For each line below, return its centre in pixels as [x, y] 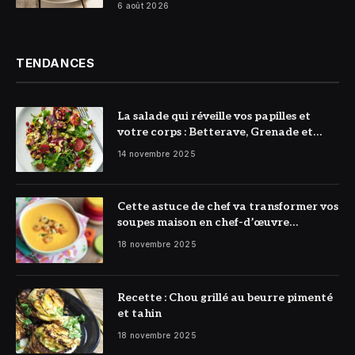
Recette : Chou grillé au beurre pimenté [225, 297]
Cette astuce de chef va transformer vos [228, 207]
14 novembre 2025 [157, 153]
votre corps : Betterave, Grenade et [215, 132]
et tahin [139, 313]
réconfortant [155, 239]
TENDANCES [55, 63]
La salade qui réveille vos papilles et [214, 116]
